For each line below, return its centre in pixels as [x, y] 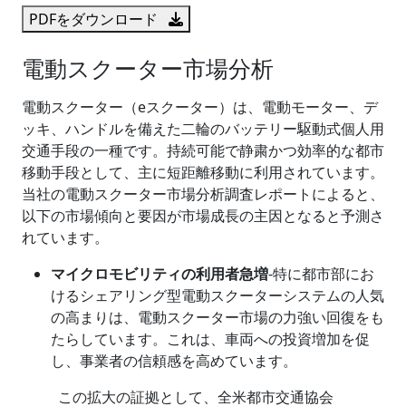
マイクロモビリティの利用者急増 [159, 274]
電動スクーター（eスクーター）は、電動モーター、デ [200, 107]
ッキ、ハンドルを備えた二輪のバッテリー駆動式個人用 [203, 129]
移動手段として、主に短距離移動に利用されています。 [203, 172]
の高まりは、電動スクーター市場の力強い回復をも [217, 317]
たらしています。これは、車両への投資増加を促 [210, 339]
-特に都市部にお [321, 274]
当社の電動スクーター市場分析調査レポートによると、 [203, 194]
